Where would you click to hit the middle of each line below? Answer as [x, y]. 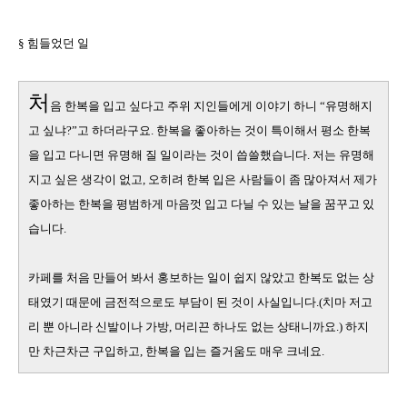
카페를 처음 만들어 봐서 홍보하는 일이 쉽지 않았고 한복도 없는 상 [201, 277]
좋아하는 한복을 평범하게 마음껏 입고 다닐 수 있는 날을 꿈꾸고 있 [201, 203]
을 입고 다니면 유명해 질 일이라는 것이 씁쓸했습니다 [168, 154]
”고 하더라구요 [111, 130]
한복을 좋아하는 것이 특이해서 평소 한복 [263, 130]
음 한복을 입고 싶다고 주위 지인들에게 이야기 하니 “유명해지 [211, 105]
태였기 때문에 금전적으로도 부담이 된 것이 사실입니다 [172, 302]
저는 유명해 [343, 154]
